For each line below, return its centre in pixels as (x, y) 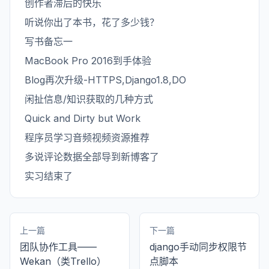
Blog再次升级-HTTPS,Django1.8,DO (105, 80)
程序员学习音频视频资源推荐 (87, 138)
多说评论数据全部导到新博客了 (92, 157)
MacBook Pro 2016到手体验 (88, 61)
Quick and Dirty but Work (83, 118)
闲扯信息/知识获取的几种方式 (89, 99)
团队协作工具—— (58, 247)
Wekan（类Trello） (63, 261)
